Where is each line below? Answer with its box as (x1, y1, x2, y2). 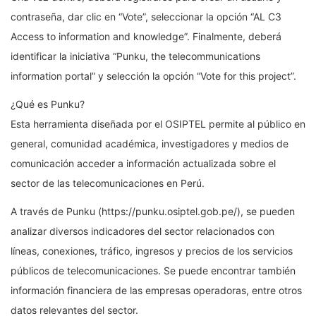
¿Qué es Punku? (11, 97, 85, 110)
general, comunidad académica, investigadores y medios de (11, 137, 288, 150)
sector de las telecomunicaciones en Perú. (11, 176, 205, 189)
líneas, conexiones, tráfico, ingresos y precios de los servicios (11, 244, 293, 257)
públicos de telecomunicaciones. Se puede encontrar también (11, 264, 296, 276)
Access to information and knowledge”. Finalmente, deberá (11, 30, 281, 42)
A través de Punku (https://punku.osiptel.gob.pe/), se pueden (11, 205, 295, 217)
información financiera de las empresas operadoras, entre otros (11, 284, 302, 296)
